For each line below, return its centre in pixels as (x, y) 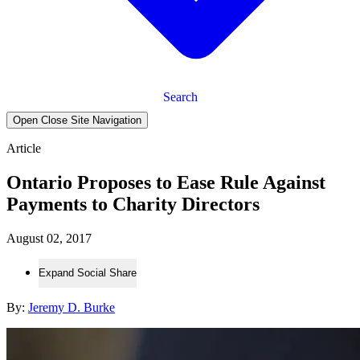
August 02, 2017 (49, 238)
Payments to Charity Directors (133, 204)
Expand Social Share (88, 273)
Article (24, 148)
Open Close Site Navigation (77, 120)
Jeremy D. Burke (72, 307)
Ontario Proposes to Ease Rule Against (166, 182)
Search (180, 96)
